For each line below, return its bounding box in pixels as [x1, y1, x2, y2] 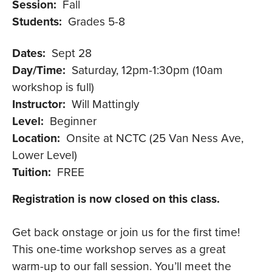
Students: [12, 12, 62, 30]
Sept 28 [52, 44, 92, 61]
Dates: [12, 44, 46, 61]
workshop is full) [12, 78, 94, 95]
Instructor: [12, 95, 66, 112]
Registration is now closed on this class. [12, 189, 220, 207]
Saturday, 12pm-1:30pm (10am [72, 61, 223, 78]
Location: [12, 129, 60, 146]
